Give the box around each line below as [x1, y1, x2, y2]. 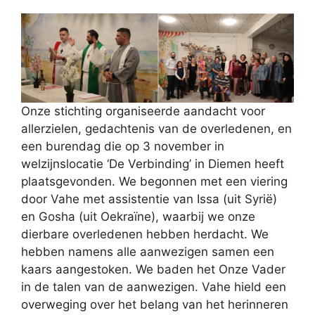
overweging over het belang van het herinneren [21, 297, 288, 312]
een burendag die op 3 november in [21, 139, 224, 154]
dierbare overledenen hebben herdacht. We [21, 227, 269, 242]
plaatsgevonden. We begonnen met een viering [21, 174, 288, 189]
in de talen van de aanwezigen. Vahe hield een [21, 280, 286, 295]
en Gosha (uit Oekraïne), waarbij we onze [21, 210, 255, 224]
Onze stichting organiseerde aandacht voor [21, 104, 265, 119]
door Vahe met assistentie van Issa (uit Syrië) [21, 192, 277, 207]
